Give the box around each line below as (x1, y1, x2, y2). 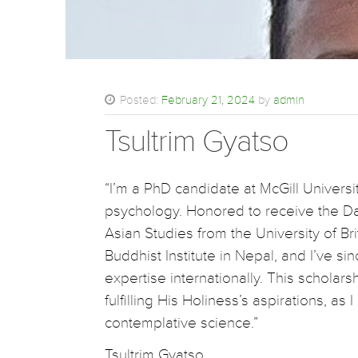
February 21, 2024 (161, 93, 255, 108)
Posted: (119, 93, 158, 108)
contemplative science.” (104, 314, 258, 332)
